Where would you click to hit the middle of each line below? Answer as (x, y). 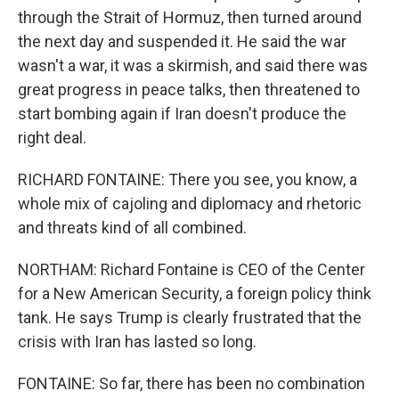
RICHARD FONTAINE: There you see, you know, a (187, 179)
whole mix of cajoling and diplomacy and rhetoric (190, 204)
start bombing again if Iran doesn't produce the (182, 114)
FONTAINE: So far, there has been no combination (191, 383)
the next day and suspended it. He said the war (182, 41)
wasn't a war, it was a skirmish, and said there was (193, 65)
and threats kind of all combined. (132, 228)
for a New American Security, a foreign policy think (195, 293)
